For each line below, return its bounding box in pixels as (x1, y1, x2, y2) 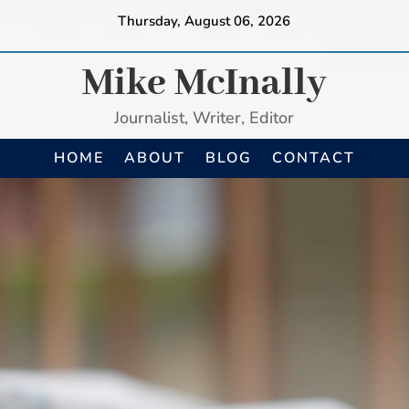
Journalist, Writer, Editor (114, 107, 295, 129)
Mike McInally (81, 59, 327, 108)
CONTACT (272, 148, 355, 168)
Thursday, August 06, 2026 (118, 12, 291, 30)
